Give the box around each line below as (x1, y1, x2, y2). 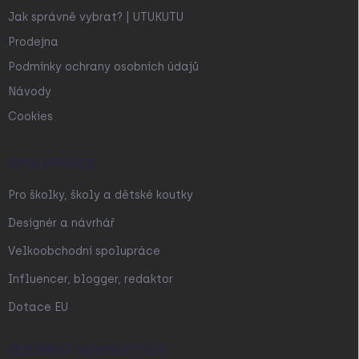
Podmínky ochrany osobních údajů (8, 59, 199, 74)
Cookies (8, 109, 53, 123)
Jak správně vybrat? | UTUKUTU (8, 10, 184, 24)
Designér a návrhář (8, 216, 115, 230)
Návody (8, 84, 51, 99)
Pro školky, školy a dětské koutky (8, 188, 193, 202)
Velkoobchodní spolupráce (8, 244, 160, 258)
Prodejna (8, 34, 58, 49)
